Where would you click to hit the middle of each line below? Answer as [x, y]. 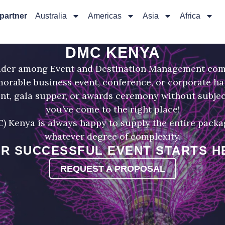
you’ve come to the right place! [113, 109]
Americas [104, 16]
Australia [51, 16]
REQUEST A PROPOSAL [113, 169]
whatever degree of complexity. [113, 136]
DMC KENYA [113, 52]
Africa [190, 16]
